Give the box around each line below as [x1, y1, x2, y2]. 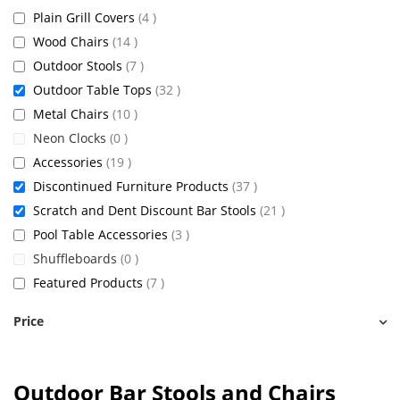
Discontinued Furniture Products [33, 178, 232, 195]
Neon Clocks [33, 129, 110, 146]
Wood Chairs [33, 33, 112, 50]
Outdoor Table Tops [33, 81, 155, 98]
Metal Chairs [33, 105, 112, 122]
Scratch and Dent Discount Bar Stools [33, 202, 260, 219]
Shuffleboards [33, 250, 121, 267]
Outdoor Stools [33, 57, 126, 74]
